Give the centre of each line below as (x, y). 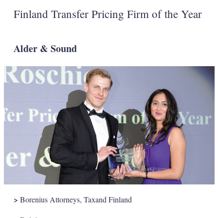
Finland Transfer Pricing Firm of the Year (108, 14)
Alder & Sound (45, 49)
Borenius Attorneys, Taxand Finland (75, 200)
